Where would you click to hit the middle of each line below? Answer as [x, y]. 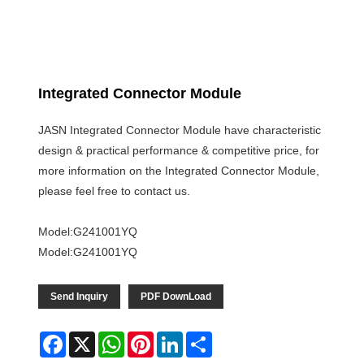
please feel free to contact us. [114, 191]
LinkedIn [205, 338]
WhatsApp [151, 338]
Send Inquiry [79, 296]
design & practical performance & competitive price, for [179, 150]
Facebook [91, 338]
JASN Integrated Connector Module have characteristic [180, 130]
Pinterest [176, 338]
